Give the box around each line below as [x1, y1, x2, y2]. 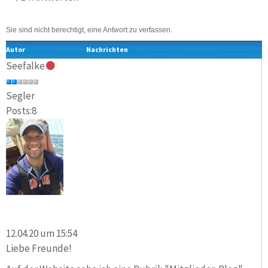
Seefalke [6, 59, 45, 73]
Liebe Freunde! [6, 241, 72, 255]
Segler [6, 89, 35, 103]
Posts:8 [6, 104, 36, 118]
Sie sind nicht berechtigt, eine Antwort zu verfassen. [6, 26, 172, 35]
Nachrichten [86, 45, 128, 54]
